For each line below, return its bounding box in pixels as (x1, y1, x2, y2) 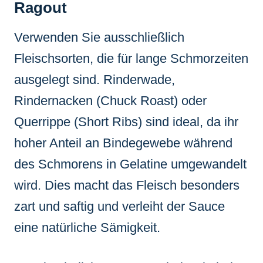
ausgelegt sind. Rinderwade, (14, 72, 175, 87)
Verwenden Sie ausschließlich (14, 29, 184, 45)
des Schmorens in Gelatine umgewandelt (14, 156, 247, 171)
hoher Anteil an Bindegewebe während (14, 135, 232, 150)
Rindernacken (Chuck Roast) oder (14, 93, 207, 108)
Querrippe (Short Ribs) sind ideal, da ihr (14, 114, 238, 129)
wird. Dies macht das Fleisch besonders (14, 177, 240, 193)
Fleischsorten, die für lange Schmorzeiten (14, 50, 248, 66)
